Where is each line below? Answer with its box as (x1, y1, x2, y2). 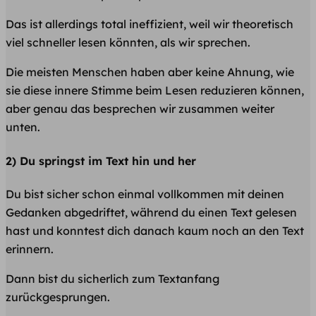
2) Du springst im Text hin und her (6, 153, 196, 168)
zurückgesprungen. (6, 289, 110, 304)
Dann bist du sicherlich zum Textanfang (6, 271, 219, 286)
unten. (6, 120, 40, 135)
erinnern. (6, 241, 54, 256)
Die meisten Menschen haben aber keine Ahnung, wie (6, 65, 294, 80)
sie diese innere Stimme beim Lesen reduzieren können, (6, 83, 304, 98)
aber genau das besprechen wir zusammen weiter (6, 102, 274, 116)
